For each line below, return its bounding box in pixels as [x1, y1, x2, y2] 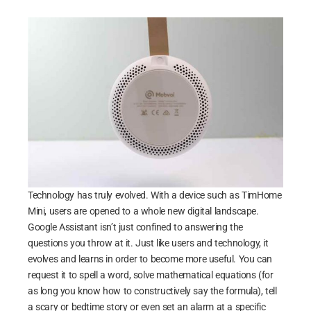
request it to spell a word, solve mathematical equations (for [28, 269, 274, 280]
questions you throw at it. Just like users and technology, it [28, 237, 269, 249]
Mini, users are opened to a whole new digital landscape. [28, 205, 259, 217]
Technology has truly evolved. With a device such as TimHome [28, 190, 282, 201]
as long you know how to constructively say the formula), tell [28, 285, 277, 296]
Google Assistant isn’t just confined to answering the [28, 221, 243, 233]
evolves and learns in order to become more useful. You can [28, 253, 272, 264]
